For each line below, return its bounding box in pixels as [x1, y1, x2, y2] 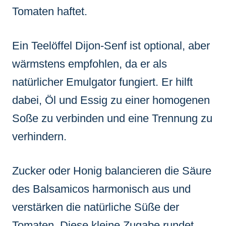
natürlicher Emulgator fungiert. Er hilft [12, 75, 193, 88]
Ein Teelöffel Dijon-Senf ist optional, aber [12, 39, 210, 52]
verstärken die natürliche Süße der [12, 200, 179, 213]
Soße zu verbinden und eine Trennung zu [12, 111, 212, 125]
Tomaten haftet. [12, 5, 87, 18]
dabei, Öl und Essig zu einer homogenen [12, 93, 210, 106]
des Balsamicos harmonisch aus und [12, 182, 191, 195]
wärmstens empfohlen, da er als [12, 57, 167, 70]
